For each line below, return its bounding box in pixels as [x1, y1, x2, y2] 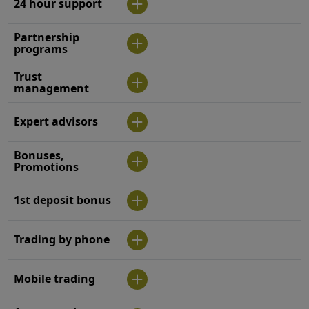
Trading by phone [14, 231, 110, 247]
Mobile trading [14, 270, 95, 286]
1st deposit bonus [14, 192, 111, 208]
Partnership [14, 29, 79, 45]
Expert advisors [14, 113, 98, 129]
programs [14, 41, 68, 57]
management [14, 80, 89, 96]
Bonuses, [14, 147, 64, 163]
